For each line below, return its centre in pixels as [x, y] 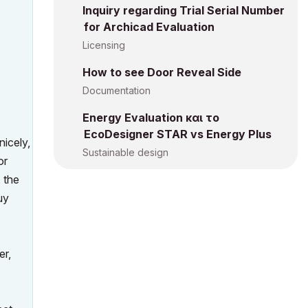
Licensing [104, 45]
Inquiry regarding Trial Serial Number [184, 10]
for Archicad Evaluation [149, 27]
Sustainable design [125, 152]
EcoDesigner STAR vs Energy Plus [178, 134]
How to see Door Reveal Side [162, 72]
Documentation [117, 90]
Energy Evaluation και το [151, 118]
